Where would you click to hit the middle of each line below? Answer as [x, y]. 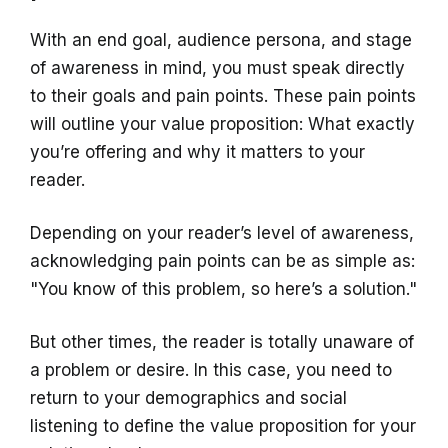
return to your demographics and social [188, 397]
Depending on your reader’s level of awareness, [222, 232]
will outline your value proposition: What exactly [222, 123]
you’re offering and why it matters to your [197, 151]
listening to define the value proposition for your [223, 425]
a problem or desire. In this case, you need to [211, 369]
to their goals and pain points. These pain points [223, 95]
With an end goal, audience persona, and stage [221, 39]
